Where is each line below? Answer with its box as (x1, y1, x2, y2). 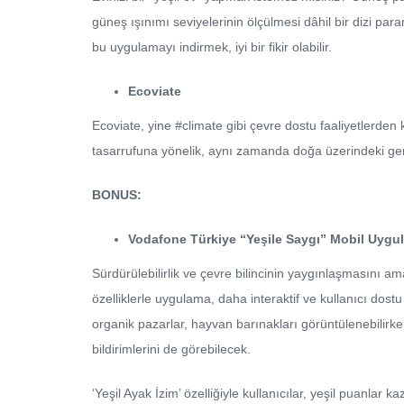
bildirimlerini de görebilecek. (92, 341, 251, 356)
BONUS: (92, 187, 142, 202)
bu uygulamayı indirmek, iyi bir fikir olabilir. (92, 39, 332, 54)
